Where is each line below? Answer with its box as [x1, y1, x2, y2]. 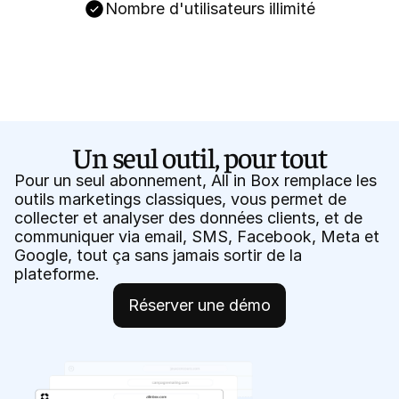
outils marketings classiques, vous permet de [14, 190, 346, 208]
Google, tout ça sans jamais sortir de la [14, 246, 302, 265]
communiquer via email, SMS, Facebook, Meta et [14, 227, 379, 246]
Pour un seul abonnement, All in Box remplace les [14, 171, 377, 190]
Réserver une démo [128, 296, 271, 314]
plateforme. [14, 265, 100, 283]
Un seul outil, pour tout [72, 139, 327, 175]
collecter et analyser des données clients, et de [14, 208, 362, 227]
